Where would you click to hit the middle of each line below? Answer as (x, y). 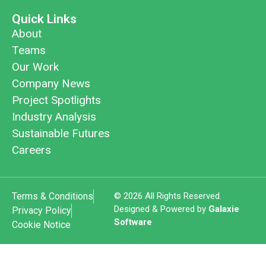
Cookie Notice (41, 225)
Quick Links (44, 19)
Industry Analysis (54, 117)
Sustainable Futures (61, 134)
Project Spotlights (56, 100)
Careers (31, 150)
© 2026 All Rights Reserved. (167, 196)
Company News (51, 84)
